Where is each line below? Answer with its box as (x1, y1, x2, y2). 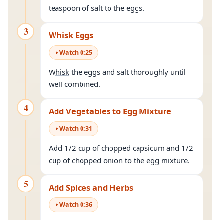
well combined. (49, 79, 100, 89)
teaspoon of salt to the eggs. (49, 3, 144, 13)
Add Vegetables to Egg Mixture (49, 106, 171, 117)
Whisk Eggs (49, 29, 93, 41)
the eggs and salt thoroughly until (69, 67, 186, 77)
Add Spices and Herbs (49, 182, 133, 193)
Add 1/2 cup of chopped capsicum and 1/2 (49, 143, 193, 153)
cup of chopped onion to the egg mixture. (49, 155, 190, 165)
